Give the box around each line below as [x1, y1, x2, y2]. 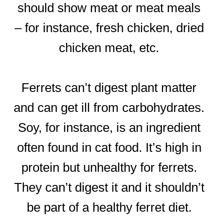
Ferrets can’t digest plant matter [21, 80, 197, 95]
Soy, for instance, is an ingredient [18, 120, 200, 135]
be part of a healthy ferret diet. [26, 200, 192, 215]
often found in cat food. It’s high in [17, 140, 201, 155]
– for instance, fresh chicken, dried [14, 20, 204, 35]
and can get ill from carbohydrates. [14, 100, 204, 115]
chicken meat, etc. [59, 40, 159, 55]
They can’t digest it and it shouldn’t [14, 180, 204, 195]
